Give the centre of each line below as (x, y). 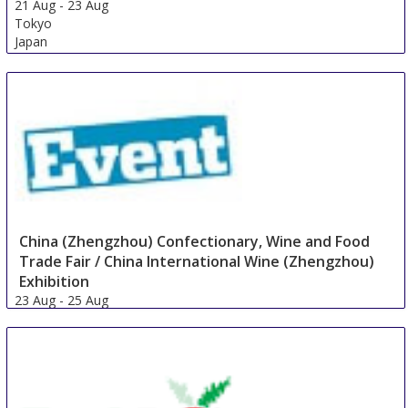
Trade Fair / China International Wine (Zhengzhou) (197, 262)
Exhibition (55, 282)
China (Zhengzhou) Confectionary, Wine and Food (195, 242)
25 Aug (88, 301)
